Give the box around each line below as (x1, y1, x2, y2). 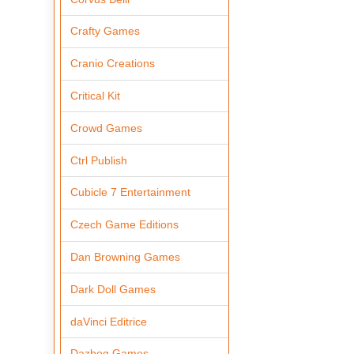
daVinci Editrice (70, 314, 148, 328)
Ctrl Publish (70, 153, 128, 167)
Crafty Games (70, 24, 141, 38)
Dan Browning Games (70, 250, 181, 263)
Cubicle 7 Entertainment (70, 186, 191, 199)
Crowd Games (70, 121, 143, 134)
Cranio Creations (70, 57, 156, 70)
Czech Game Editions (70, 218, 179, 232)
